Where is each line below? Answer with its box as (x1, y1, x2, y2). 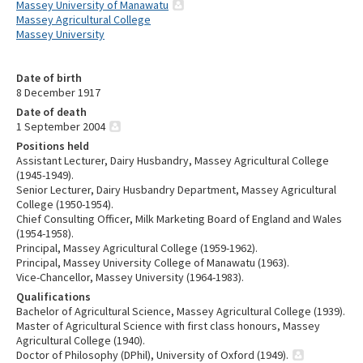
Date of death (16, 105, 87, 120)
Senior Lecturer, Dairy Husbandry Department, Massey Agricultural (16, 182, 336, 198)
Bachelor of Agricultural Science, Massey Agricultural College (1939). (16, 304, 345, 319)
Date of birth (16, 70, 82, 86)
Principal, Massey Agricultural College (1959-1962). (16, 241, 258, 256)
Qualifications (16, 289, 91, 305)
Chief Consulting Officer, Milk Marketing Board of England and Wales (16, 211, 342, 227)
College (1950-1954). (16, 197, 113, 212)
